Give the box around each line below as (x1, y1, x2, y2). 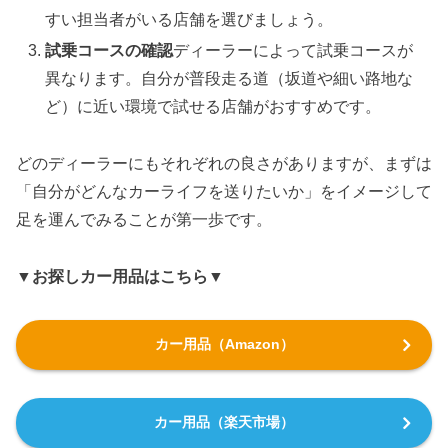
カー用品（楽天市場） (154, 414, 294, 431)
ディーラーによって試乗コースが (173, 42, 414, 60)
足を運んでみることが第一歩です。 (16, 211, 272, 229)
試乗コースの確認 (45, 42, 174, 60)
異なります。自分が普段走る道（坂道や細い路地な (45, 70, 414, 88)
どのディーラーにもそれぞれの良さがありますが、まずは (16, 155, 432, 173)
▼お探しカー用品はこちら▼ (16, 267, 224, 285)
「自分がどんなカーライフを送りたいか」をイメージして (16, 183, 432, 201)
